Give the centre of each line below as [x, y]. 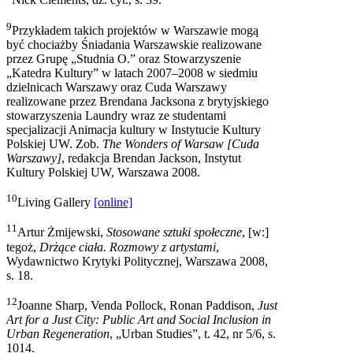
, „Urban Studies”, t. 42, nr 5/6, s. [193, 333]
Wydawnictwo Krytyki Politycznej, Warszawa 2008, [137, 261]
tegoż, [23, 247]
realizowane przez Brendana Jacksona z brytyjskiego [137, 101]
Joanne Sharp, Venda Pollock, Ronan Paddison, [137, 305]
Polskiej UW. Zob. [54, 143]
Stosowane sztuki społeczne [174, 232]
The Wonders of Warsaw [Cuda [181, 143]
